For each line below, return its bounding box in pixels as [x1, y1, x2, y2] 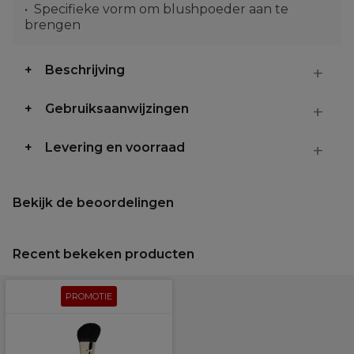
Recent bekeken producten [13, 247, 194, 262]
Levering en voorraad [45, 140, 185, 155]
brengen [24, 17, 81, 32]
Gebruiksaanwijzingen [45, 101, 189, 116]
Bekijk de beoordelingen [13, 195, 174, 210]
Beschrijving [45, 62, 125, 77]
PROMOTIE [65, 291, 112, 302]
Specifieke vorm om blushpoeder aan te [34, 2, 288, 17]
